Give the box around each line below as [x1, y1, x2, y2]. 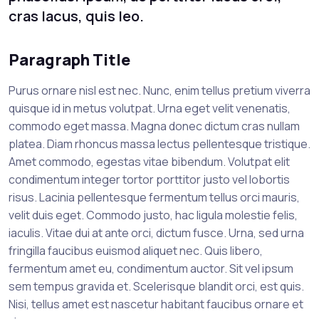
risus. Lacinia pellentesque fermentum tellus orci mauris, [9, 189, 300, 206]
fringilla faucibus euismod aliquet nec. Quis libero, [9, 243, 263, 259]
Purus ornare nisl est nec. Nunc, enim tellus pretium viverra [9, 83, 310, 99]
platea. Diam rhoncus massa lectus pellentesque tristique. [9, 136, 310, 152]
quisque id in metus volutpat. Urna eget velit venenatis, [9, 100, 291, 117]
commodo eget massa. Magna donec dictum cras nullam [9, 118, 300, 135]
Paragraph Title [9, 49, 130, 71]
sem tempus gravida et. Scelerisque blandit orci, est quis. [9, 278, 304, 295]
